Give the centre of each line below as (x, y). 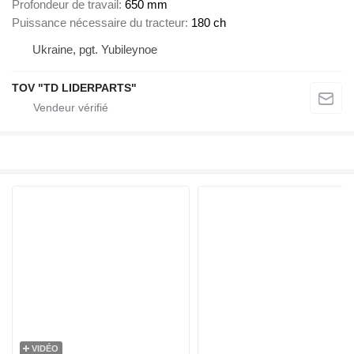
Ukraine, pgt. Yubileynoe (95, 49)
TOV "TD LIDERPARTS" (74, 87)
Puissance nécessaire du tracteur (98, 22)
